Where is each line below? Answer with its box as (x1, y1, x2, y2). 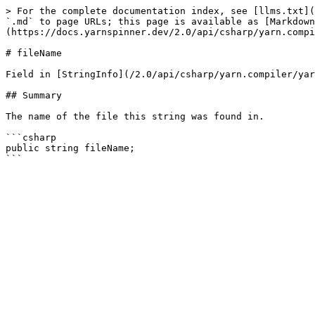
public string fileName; (6, 143, 135, 153)
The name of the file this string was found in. (6, 111, 264, 122)
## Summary (6, 90, 62, 101)
